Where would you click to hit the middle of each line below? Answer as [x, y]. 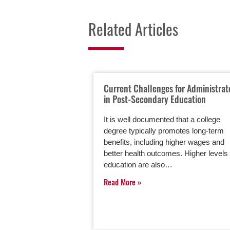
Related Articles [133, 29]
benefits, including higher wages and [164, 142]
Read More [121, 182]
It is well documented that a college [162, 119]
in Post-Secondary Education [155, 99]
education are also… [138, 165]
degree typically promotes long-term [164, 131]
